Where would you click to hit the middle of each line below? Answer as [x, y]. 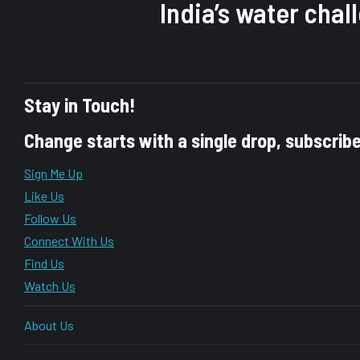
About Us [49, 325]
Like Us [44, 196]
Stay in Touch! [80, 105]
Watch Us [50, 286]
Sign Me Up [53, 173]
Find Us [44, 263]
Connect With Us [69, 241]
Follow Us [50, 218]
